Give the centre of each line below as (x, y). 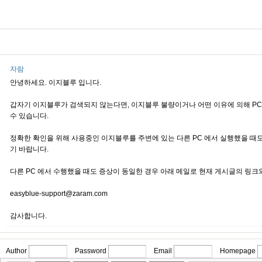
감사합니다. (29, 216)
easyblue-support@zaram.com (59, 194)
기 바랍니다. (30, 149)
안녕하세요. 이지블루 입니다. (56, 83)
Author (16, 251)
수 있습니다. (30, 116)
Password (90, 251)
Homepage (237, 251)
